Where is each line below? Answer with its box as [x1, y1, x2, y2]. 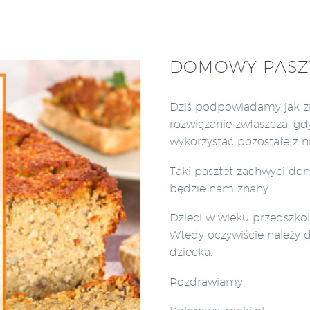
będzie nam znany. [170, 181, 271, 195]
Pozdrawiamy [170, 275, 243, 289]
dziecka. [170, 246, 212, 259]
